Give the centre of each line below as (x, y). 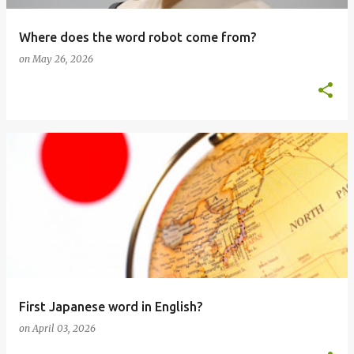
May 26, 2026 (63, 59)
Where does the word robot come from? (137, 37)
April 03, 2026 (64, 328)
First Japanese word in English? (111, 307)
